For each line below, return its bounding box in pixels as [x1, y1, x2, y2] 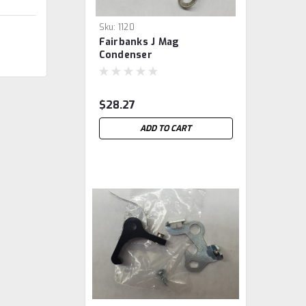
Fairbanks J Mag [98, 36, 180, 48]
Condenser [98, 48, 152, 61]
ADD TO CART [140, 123, 192, 134]
